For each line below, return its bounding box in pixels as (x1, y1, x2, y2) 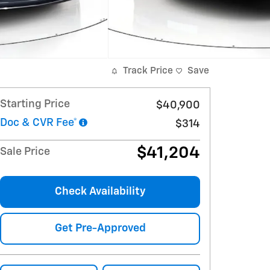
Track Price (123, 66, 173, 75)
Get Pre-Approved (54, 223, 146, 234)
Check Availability (54, 186, 146, 198)
